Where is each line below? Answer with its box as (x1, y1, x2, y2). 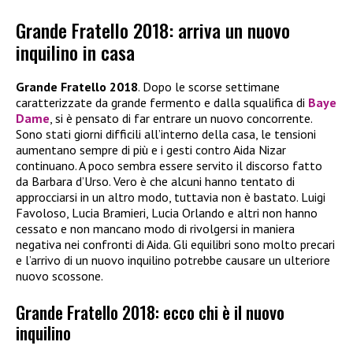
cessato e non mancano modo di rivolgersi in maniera (16, 221, 295, 237)
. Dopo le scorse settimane (138, 79, 280, 95)
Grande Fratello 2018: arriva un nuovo (16, 16, 290, 45)
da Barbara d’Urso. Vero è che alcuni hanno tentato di (16, 173, 295, 190)
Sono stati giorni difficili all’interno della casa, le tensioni (16, 126, 316, 143)
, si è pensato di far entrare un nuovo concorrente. (50, 110, 312, 127)
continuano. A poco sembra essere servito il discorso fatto (16, 158, 322, 174)
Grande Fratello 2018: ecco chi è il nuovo (16, 298, 284, 325)
